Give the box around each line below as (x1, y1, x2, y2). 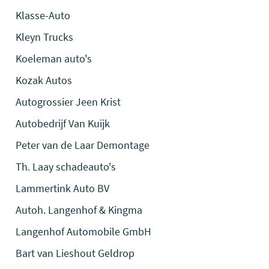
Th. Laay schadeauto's (16, 160, 116, 174)
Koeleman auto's (16, 52, 92, 65)
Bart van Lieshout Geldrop (16, 246, 135, 260)
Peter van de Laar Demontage (16, 138, 150, 152)
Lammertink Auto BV (16, 181, 110, 195)
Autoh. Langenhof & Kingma (16, 203, 143, 217)
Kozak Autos (16, 73, 73, 87)
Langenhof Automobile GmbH (16, 225, 152, 238)
